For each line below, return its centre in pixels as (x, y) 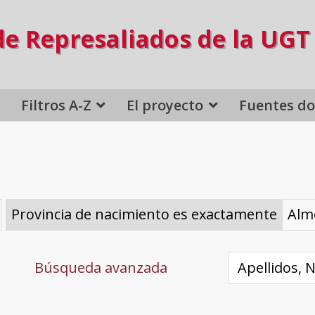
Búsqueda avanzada (101, 267)
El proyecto (165, 105)
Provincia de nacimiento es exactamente (144, 214)
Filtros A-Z (56, 105)
